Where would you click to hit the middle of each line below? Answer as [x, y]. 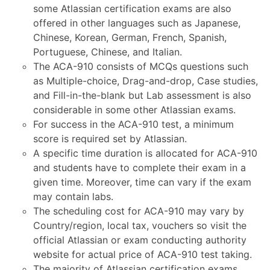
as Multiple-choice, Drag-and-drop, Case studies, [146, 81]
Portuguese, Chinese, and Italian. [108, 52]
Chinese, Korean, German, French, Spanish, [130, 37]
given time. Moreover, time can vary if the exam [142, 182]
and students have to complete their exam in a [140, 168]
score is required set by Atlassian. [110, 139]
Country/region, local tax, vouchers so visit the [140, 225]
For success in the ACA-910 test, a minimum [133, 124]
